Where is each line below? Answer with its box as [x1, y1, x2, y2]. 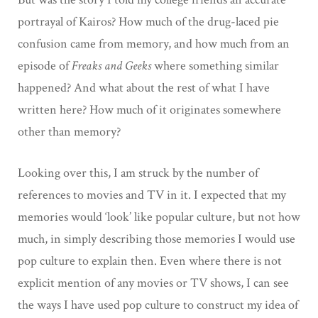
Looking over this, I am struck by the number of [18, 164, 258, 181]
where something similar [154, 57, 279, 74]
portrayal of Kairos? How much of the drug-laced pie [18, 13, 279, 30]
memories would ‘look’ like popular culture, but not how [18, 208, 300, 225]
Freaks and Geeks [72, 57, 154, 74]
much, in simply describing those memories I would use [18, 230, 295, 247]
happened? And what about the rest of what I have [18, 79, 270, 96]
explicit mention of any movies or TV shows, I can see [18, 274, 289, 291]
